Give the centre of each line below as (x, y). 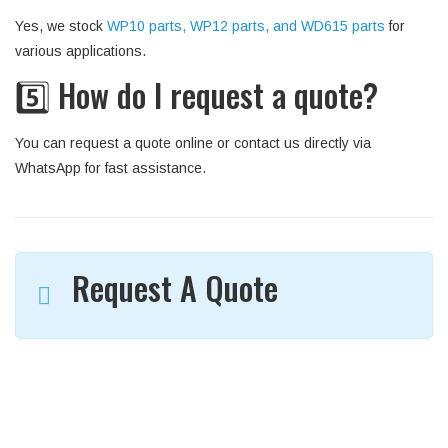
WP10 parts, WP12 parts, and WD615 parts (246, 26)
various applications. (80, 51)
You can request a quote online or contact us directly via (193, 143)
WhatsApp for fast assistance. (110, 168)
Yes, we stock (61, 26)
